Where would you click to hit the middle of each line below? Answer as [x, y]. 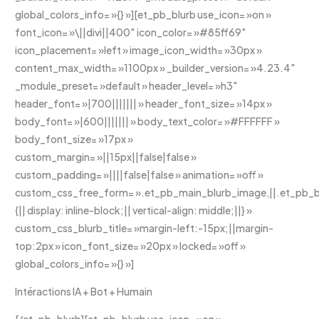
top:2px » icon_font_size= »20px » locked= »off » [131, 245]
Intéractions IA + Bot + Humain [84, 291]
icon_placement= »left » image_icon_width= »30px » [139, 49]
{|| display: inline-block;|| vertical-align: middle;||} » [134, 210]
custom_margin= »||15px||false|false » [106, 156]
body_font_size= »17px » [74, 138]
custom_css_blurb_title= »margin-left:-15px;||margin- [145, 228]
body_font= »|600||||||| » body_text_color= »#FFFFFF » [148, 121]
